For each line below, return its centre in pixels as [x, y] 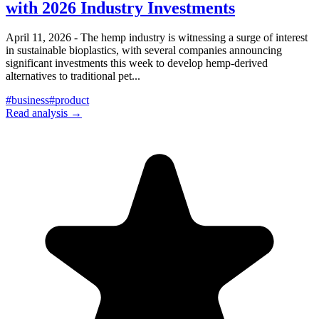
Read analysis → [44, 113]
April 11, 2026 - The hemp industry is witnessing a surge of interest [157, 38]
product [72, 100]
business [30, 100]
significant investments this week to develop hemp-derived [137, 63]
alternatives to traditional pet [69, 76]
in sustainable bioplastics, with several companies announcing [144, 51]
